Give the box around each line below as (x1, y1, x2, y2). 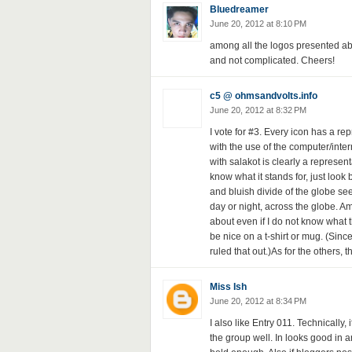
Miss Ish (209, 281, 247, 292)
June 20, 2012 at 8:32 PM (209, 105, 306, 115)
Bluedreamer (209, 4, 269, 15)
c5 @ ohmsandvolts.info (209, 90, 317, 101)
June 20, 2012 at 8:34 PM (209, 296, 306, 306)
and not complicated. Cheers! (209, 55, 335, 66)
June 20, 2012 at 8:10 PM (209, 19, 306, 28)
